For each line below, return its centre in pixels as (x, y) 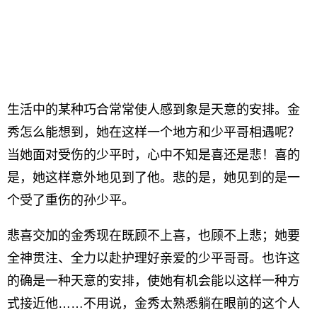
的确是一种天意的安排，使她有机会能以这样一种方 (154, 281)
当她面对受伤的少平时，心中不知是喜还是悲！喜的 (154, 155)
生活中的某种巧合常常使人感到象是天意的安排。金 (154, 110)
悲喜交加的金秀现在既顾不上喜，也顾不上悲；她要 (154, 236)
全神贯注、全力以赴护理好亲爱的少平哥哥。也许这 (154, 258)
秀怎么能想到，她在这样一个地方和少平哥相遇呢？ (154, 132)
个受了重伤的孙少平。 (71, 200)
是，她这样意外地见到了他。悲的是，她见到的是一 (154, 178)
